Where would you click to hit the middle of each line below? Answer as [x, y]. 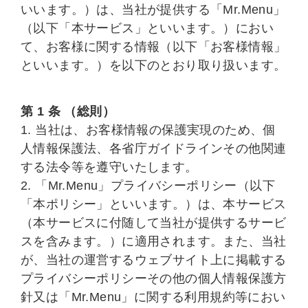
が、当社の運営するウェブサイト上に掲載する [154, 260]
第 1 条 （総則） [68, 111]
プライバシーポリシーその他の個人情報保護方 [154, 278]
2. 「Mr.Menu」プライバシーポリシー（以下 [148, 186]
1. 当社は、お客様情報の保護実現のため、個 [148, 130]
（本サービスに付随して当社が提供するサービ [154, 223]
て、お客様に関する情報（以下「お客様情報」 [154, 47]
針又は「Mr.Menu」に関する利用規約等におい [153, 297]
